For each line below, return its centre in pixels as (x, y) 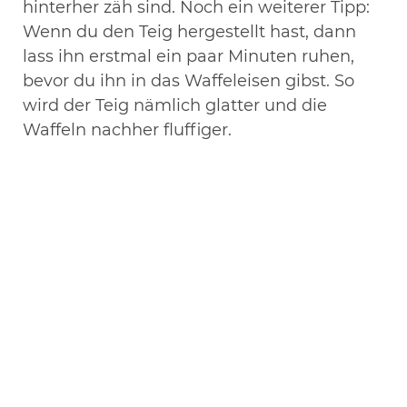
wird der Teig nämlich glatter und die (175, 105)
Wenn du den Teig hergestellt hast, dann (189, 31)
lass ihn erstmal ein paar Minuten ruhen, (189, 56)
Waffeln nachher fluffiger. (127, 129)
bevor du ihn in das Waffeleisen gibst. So (189, 80)
